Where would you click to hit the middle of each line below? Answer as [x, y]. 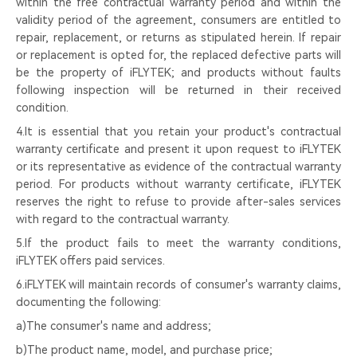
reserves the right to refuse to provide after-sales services [178, 202]
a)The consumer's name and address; [114, 326]
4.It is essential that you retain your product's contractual [178, 131]
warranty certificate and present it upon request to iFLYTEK [178, 149]
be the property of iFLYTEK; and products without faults [178, 73]
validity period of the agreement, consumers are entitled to [178, 20]
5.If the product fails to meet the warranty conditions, [178, 243]
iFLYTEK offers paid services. [90, 261]
